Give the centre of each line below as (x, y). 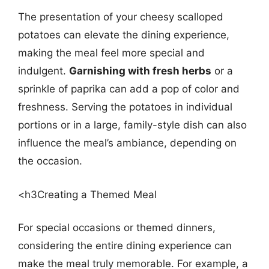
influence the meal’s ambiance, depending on (127, 143)
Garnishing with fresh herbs (140, 71)
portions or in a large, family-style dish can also (132, 125)
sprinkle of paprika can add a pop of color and (129, 89)
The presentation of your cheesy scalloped (121, 17)
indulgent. (44, 71)
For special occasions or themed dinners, (117, 228)
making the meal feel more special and (111, 53)
